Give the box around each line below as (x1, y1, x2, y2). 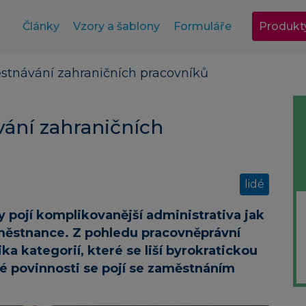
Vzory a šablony (72, 20, 160, 33)
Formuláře (173, 20, 232, 33)
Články (22, 20, 59, 33)
